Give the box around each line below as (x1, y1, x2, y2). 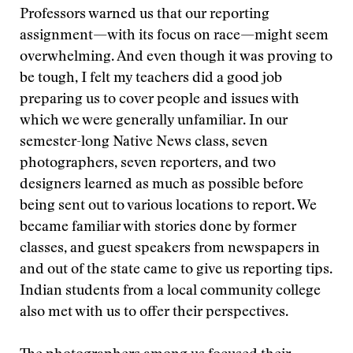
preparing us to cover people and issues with (20, 93, 299, 107)
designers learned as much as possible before (20, 178, 303, 192)
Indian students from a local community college (20, 284, 321, 299)
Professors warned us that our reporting (20, 8, 269, 22)
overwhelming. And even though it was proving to (20, 50, 333, 65)
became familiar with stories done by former (20, 221, 296, 235)
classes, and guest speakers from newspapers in (20, 242, 320, 256)
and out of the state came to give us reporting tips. (20, 263, 333, 277)
